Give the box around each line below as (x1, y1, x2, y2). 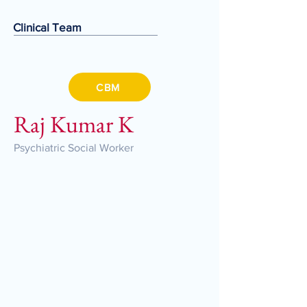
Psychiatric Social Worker (14, 142, 134, 153)
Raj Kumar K (14, 109, 134, 139)
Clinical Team (13, 21, 82, 34)
